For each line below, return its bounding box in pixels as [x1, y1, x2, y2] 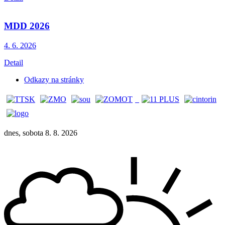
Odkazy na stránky [24, 75, 84, 84]
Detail [4, 58, 23, 67]
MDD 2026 [4, 21, 50, 32]
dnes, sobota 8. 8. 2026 [4, 129, 77, 138]
